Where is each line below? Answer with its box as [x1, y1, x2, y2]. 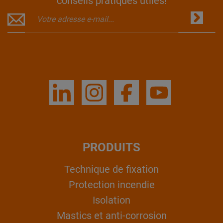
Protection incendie [68, 178, 155, 191]
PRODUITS [83, 140, 140, 155]
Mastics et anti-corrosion [56, 209, 167, 222]
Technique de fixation [64, 163, 159, 175]
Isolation [93, 194, 130, 206]
